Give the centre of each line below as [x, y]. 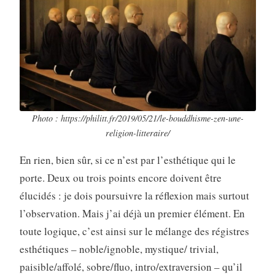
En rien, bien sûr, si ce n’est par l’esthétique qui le [127, 160]
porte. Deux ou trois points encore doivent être [120, 177]
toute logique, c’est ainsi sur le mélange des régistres [134, 231]
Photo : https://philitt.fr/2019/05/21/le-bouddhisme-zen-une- [137, 118]
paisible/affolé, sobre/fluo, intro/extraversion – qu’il [131, 266]
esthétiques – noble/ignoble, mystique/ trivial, [119, 249]
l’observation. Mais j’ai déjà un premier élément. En [132, 213]
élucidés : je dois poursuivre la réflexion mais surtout [134, 195]
